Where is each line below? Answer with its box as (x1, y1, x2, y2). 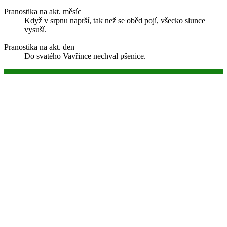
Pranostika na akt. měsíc (4, 7, 81, 16)
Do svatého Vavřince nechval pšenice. (24, 52, 146, 61)
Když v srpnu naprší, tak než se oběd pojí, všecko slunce (24, 16, 205, 25)
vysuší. (24, 25, 47, 34)
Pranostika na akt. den (4, 43, 74, 52)
